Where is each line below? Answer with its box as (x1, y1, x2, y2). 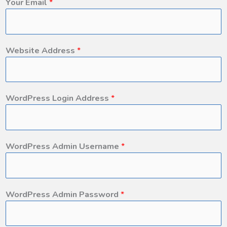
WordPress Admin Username (6, 140, 121, 152)
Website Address (6, 44, 77, 56)
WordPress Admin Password (6, 188, 121, 200)
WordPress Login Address (6, 92, 111, 104)
